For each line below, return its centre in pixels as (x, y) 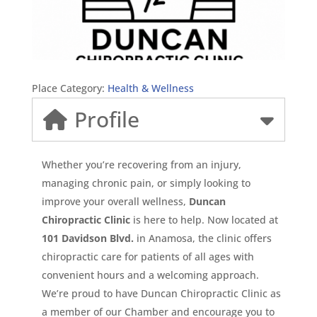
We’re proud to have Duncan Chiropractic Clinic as (161, 293)
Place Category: (69, 88)
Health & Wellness (150, 88)
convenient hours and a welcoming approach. (150, 275)
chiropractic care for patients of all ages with (148, 256)
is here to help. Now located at (204, 219)
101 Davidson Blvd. (87, 238)
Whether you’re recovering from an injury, (142, 164)
